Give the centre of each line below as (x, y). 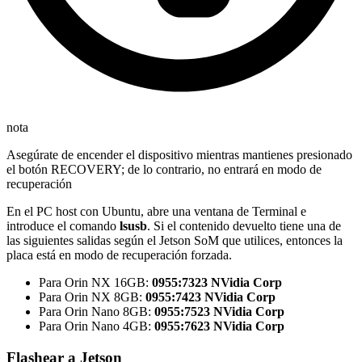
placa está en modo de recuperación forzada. (119, 255)
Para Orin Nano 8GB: (97, 312)
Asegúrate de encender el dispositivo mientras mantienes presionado (179, 155)
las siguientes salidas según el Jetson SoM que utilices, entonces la (175, 241)
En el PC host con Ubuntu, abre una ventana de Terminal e (156, 212)
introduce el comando (63, 226)
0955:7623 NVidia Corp (219, 326)
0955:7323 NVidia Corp (217, 283)
